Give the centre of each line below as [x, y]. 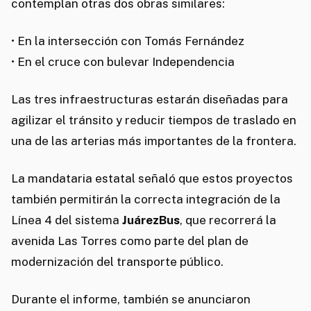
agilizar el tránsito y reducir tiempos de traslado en [154, 120]
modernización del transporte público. [117, 262]
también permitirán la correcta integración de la [146, 200]
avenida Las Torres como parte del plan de [130, 241]
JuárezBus [151, 220]
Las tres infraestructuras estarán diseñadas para [150, 100]
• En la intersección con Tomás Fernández [128, 41]
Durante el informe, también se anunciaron [131, 300]
